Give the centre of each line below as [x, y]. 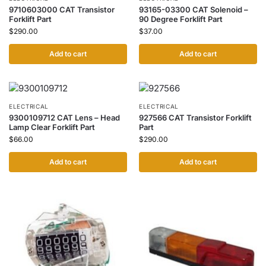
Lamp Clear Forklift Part [52, 127]
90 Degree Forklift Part [181, 19]
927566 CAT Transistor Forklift [195, 118]
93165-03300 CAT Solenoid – [194, 9]
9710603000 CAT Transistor [62, 9]
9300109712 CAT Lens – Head [64, 118]
